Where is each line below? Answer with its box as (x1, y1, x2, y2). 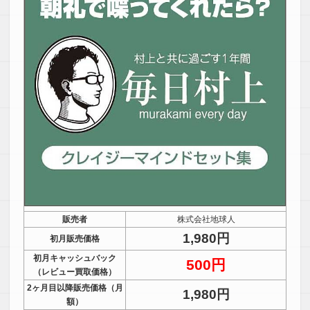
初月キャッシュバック (33, 253, 116, 263)
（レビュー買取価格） (33, 266, 116, 277)
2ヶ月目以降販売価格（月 (26, 282, 123, 293)
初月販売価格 (50, 233, 100, 244)
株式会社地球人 (176, 214, 235, 224)
